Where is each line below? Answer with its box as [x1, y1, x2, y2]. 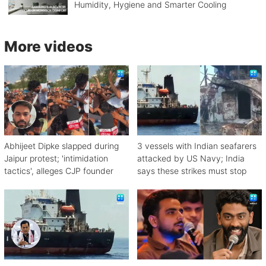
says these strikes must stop [137, 166, 246, 176]
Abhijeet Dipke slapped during [4, 141, 119, 151]
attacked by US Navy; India [137, 153, 245, 164]
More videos [4, 37, 93, 55]
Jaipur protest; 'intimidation [4, 153, 108, 164]
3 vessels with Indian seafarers [137, 141, 256, 151]
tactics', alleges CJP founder [4, 166, 113, 176]
